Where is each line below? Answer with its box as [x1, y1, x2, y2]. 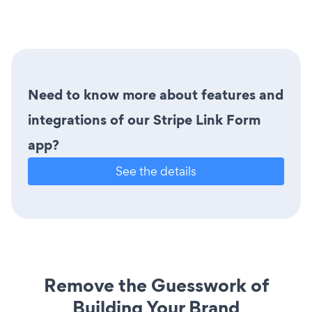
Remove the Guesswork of [43, 272, 269, 298]
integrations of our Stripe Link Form [28, 109, 260, 130]
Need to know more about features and [28, 84, 283, 104]
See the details [116, 162, 196, 179]
